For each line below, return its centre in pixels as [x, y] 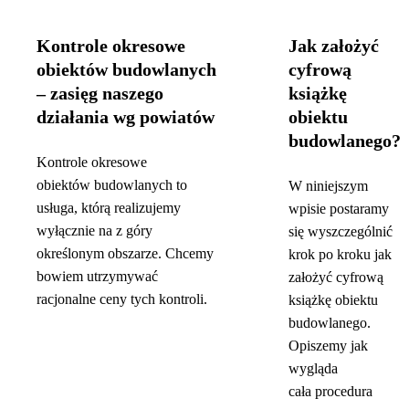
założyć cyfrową [336, 277]
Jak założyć [334, 45]
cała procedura [330, 391]
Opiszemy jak [328, 345]
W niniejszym [328, 185]
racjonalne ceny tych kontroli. [122, 299]
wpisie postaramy [339, 208]
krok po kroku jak [340, 254]
